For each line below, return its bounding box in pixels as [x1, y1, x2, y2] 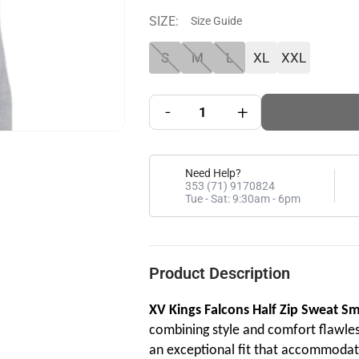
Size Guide [191, 14, 242, 27]
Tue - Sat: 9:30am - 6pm [185, 192, 301, 205]
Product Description [149, 263, 290, 283]
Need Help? [185, 166, 241, 179]
